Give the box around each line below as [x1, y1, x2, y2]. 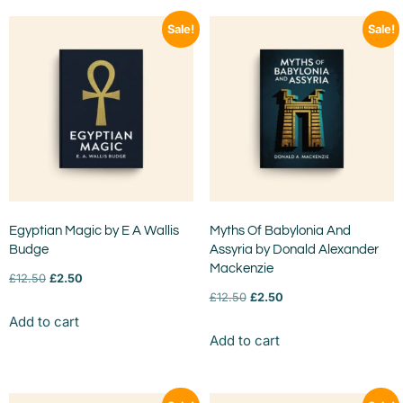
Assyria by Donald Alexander [209, 243, 379, 257]
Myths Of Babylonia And [209, 224, 351, 238]
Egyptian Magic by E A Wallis [9, 224, 179, 238]
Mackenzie [209, 262, 273, 276]
